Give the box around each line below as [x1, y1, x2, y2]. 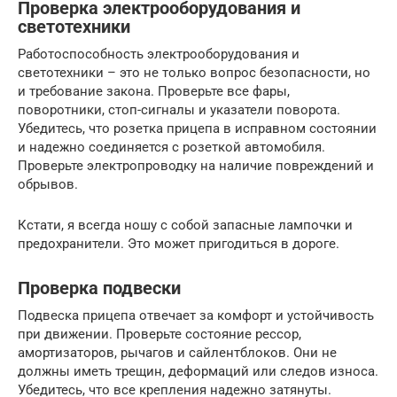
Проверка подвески [18, 277, 181, 299]
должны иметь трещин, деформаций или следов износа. [18, 362, 378, 379]
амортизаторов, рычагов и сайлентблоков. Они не [18, 344, 337, 361]
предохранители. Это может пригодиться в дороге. [18, 235, 339, 252]
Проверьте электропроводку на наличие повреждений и [18, 157, 374, 174]
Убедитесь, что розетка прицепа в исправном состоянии [18, 120, 377, 136]
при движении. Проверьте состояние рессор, [18, 325, 301, 342]
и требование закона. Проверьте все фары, [18, 82, 290, 99]
